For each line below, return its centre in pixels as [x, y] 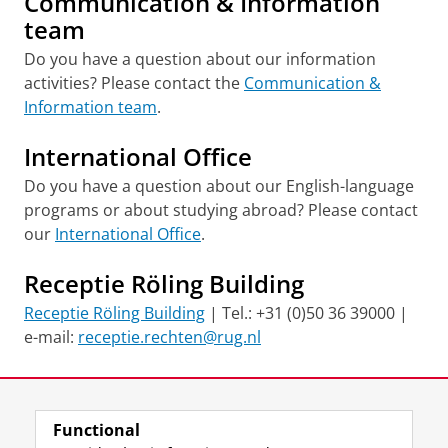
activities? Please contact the [134, 83]
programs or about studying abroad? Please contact [221, 210]
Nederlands [185, 431]
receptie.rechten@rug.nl [169, 337]
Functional [96, 430]
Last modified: [71, 386]
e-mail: [51, 337]
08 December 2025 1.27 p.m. [241, 386]
